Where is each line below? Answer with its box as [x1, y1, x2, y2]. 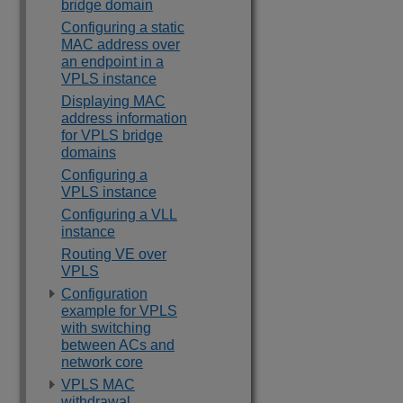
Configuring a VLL [61, 207, 177, 222]
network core [61, 354, 143, 370]
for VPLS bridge [61, 128, 163, 143]
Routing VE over [61, 246, 166, 262]
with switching [61, 320, 151, 336]
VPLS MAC [61, 377, 135, 392]
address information [61, 111, 187, 126]
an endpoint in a [61, 54, 164, 69]
